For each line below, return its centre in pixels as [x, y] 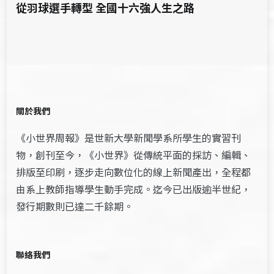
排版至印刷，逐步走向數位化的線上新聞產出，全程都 [134, 172]
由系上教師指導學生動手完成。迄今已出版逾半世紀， [134, 189]
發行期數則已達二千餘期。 [75, 206]
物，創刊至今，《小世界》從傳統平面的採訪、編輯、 [134, 155]
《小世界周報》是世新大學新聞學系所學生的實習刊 [129, 138]
